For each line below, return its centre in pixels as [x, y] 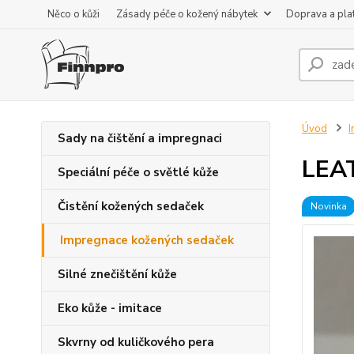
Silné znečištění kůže [117, 274]
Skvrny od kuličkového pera [136, 342]
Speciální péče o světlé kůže [138, 172]
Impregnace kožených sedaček [147, 240]
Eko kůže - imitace [110, 308]
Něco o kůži [73, 14]
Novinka [328, 206]
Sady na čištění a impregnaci [140, 138]
